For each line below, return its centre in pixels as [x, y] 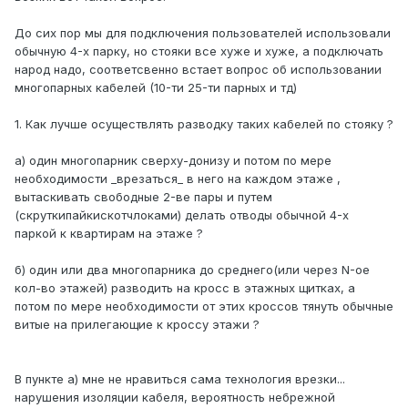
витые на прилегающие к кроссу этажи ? [137, 325]
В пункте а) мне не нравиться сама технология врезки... [180, 379]
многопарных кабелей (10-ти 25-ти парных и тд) [156, 88]
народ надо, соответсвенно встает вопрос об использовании [198, 70]
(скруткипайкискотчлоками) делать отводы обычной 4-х [182, 215]
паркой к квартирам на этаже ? [109, 234]
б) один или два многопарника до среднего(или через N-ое [192, 270]
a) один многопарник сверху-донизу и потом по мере [173, 161]
